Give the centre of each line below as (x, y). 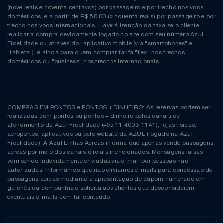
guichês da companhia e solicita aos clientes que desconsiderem (101, 188)
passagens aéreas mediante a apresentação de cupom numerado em (106, 179)
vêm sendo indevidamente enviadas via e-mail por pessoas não (98, 161)
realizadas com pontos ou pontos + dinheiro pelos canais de (94, 116)
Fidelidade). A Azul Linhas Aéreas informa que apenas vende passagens (110, 143)
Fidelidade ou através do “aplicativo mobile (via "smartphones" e (100, 44)
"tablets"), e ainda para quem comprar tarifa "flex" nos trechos (96, 53)
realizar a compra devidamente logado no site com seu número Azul (105, 35)
